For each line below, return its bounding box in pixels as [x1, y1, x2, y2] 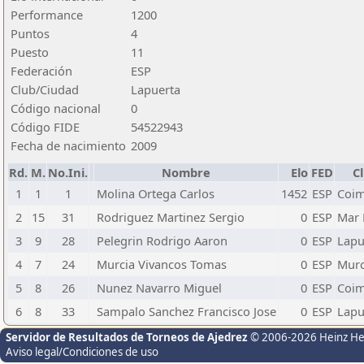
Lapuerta [131, 81, 180, 97]
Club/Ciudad [11, 81, 79, 97]
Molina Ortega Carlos [97, 185, 214, 201]
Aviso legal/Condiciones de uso [6, 344, 158, 359]
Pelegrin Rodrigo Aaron [97, 232, 227, 249]
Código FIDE [11, 119, 80, 135]
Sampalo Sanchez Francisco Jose [97, 303, 276, 319]
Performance [11, 6, 83, 23]
